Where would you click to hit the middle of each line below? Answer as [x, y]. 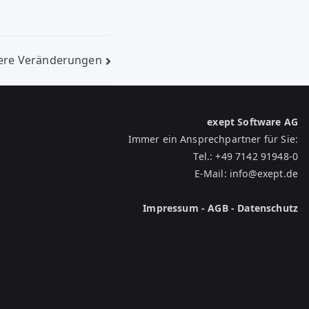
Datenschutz [268, 208]
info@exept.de [263, 173]
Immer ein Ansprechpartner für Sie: [213, 139]
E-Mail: [212, 173]
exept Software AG [252, 122]
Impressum [171, 208]
